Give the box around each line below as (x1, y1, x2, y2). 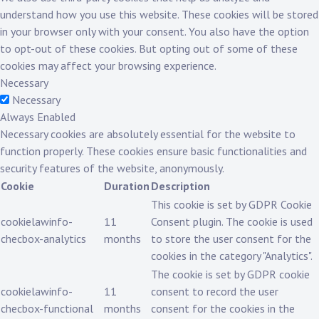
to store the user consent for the (151, 231, 311, 246)
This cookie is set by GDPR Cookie (151, 197, 312, 212)
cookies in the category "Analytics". (151, 249, 313, 263)
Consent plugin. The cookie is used (151, 214, 313, 229)
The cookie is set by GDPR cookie (151, 267, 310, 282)
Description (151, 179, 210, 194)
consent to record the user (151, 284, 278, 299)
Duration (104, 179, 150, 194)
